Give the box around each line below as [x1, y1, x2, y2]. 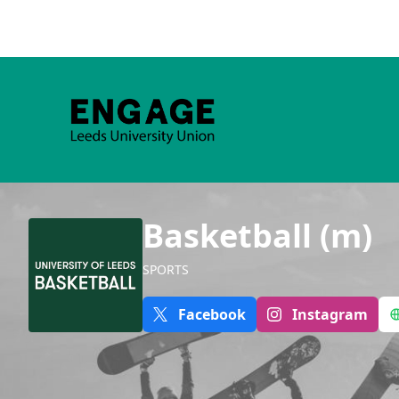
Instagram [292, 304, 368, 324]
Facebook [178, 304, 246, 324]
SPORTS [142, 260, 189, 278]
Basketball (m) [142, 213, 372, 257]
